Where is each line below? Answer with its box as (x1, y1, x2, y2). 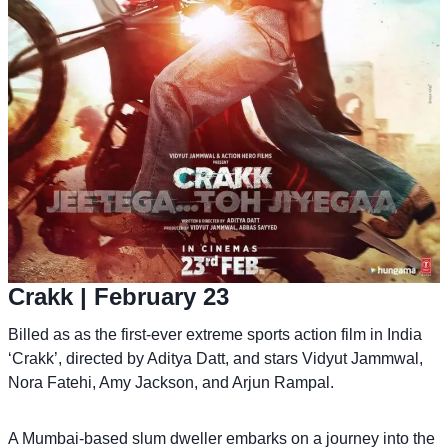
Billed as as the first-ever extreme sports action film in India (8, 325, 422, 343)
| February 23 (73, 282, 229, 310)
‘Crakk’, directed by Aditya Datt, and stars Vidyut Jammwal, (8, 349, 423, 367)
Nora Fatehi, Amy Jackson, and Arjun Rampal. (8, 373, 334, 391)
